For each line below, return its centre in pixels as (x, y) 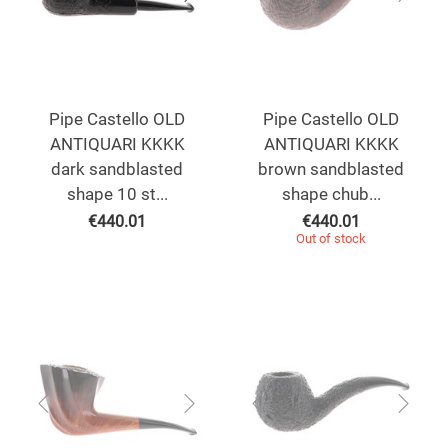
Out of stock (331, 239)
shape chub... (331, 194)
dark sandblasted (117, 169)
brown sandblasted (331, 169)
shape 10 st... (117, 194)
